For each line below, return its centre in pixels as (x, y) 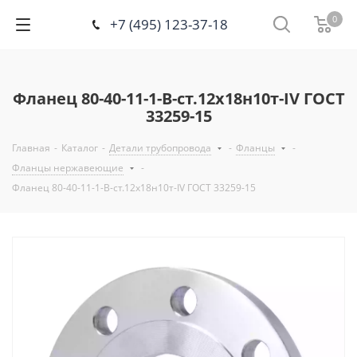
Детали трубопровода (160, 148)
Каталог (80, 148)
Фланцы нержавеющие (68, 168)
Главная (31, 148)
